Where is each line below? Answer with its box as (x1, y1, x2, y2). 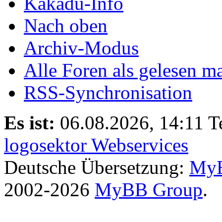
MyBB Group (95, 178, 203, 200)
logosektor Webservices (4, 134, 188, 156)
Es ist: (4, 111, 55, 133)
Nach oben (24, 14, 108, 36)
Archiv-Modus (24, 37, 139, 58)
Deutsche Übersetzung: (4, 156, 189, 178)
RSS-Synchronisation (24, 81, 192, 103)
